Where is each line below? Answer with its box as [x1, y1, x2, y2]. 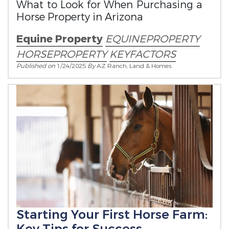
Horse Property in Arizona [16, 10, 143, 24]
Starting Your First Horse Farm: [16, 207, 208, 223]
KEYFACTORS [109, 48, 176, 61]
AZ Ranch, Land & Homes [97, 62, 171, 70]
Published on [16, 62, 57, 70]
